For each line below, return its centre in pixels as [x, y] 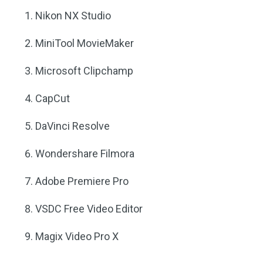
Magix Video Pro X [77, 236]
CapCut [53, 98]
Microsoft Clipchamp [84, 71]
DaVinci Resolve [73, 126]
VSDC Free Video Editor [89, 209]
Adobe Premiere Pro [82, 181]
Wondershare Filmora [85, 154]
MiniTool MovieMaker [85, 43]
